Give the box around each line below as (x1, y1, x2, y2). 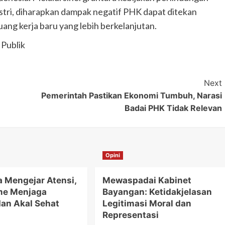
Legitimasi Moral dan (102, 198, 191, 208)
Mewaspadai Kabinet (102, 175, 191, 185)
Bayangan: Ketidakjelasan (102, 186, 212, 197)
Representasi (102, 209, 159, 220)
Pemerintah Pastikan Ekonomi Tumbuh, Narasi (41, 90, 222, 100)
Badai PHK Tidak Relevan (124, 102, 222, 113)
